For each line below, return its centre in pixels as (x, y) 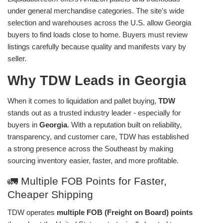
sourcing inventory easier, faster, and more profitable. (93, 160)
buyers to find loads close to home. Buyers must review (98, 34)
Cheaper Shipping (50, 194)
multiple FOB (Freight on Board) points (125, 212)
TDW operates (32, 212)
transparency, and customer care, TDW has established (98, 136)
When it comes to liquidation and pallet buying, (83, 101)
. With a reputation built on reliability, (124, 124)
